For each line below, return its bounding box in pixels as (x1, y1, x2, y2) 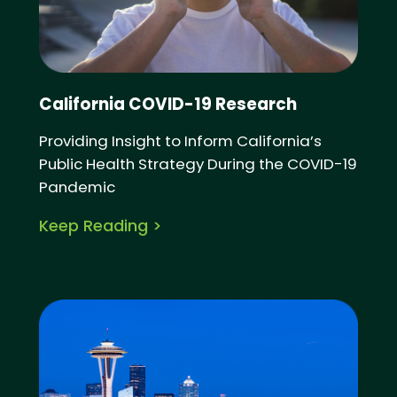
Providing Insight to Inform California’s (38, 129, 322, 152)
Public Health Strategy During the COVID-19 (38, 152, 357, 175)
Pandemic (38, 175, 115, 198)
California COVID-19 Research (38, 92, 297, 117)
